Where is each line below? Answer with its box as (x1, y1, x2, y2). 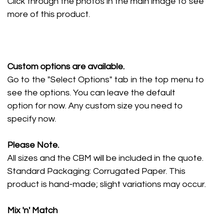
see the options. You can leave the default (7, 88, 175, 97)
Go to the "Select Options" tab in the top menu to (7, 75, 204, 84)
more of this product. (7, 10, 90, 19)
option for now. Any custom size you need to (7, 101, 183, 110)
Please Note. (7, 140, 59, 150)
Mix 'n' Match (7, 206, 58, 215)
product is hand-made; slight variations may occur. (7, 180, 206, 189)
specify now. (7, 114, 58, 124)
